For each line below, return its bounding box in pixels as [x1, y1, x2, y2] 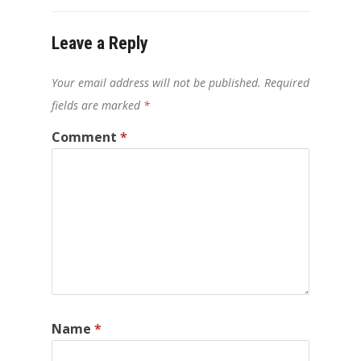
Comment [52, 127, 120, 146]
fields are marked [52, 97, 143, 113]
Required [264, 74, 309, 90]
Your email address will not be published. [52, 74, 261, 90]
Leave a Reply [52, 32, 148, 53]
